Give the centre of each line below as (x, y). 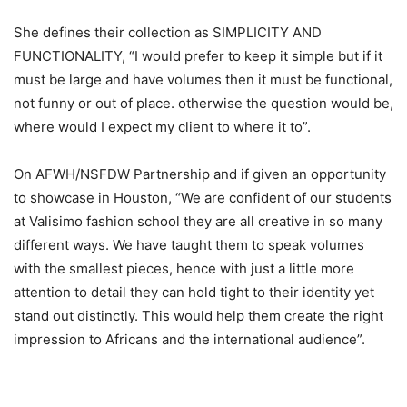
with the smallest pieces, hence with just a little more (184, 268)
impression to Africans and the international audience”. (189, 339)
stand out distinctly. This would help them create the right (199, 316)
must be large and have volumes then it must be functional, (203, 79)
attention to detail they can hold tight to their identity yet (194, 292)
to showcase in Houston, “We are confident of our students (203, 198)
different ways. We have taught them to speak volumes (189, 245)
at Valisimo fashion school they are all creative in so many (198, 221)
